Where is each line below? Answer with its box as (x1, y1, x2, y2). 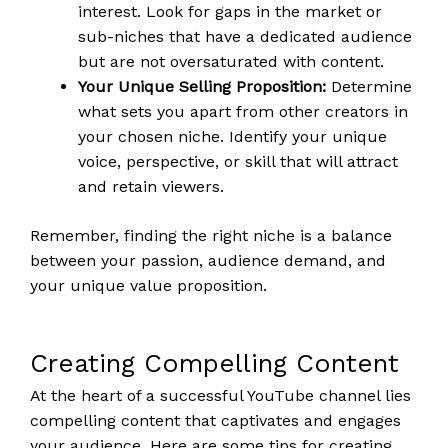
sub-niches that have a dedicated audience (78, 27, 412, 47)
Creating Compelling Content (30, 347, 399, 378)
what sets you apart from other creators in (78, 102, 408, 122)
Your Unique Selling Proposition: (78, 77, 326, 97)
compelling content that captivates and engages (30, 410, 401, 430)
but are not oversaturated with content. (78, 52, 384, 72)
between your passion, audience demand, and (30, 251, 386, 271)
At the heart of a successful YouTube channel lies (30, 385, 411, 405)
